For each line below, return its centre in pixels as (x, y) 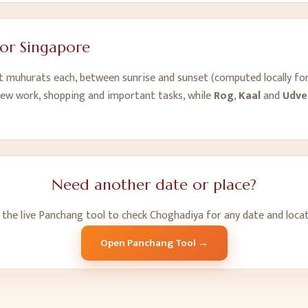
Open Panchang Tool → (154, 243)
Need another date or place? (154, 185)
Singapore (55, 47)
